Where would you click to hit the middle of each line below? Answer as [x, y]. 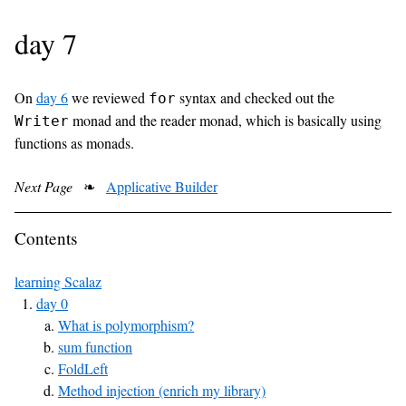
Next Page [43, 186]
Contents [46, 238]
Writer [42, 121]
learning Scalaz [58, 281]
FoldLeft [83, 368]
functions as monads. [74, 143]
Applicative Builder [162, 186]
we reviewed [108, 97]
